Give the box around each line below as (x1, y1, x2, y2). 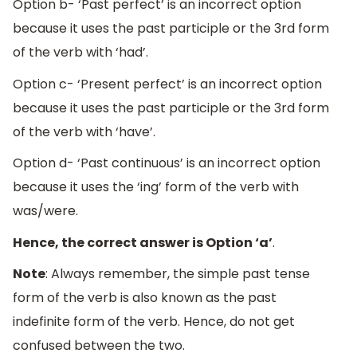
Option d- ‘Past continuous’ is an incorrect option (13, 154, 320, 173)
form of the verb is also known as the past (13, 288, 277, 308)
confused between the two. (13, 336, 185, 355)
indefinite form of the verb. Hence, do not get (13, 312, 295, 331)
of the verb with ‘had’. (13, 43, 148, 62)
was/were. (13, 202, 78, 221)
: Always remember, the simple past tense (45, 265, 310, 284)
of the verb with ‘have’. (13, 122, 155, 141)
